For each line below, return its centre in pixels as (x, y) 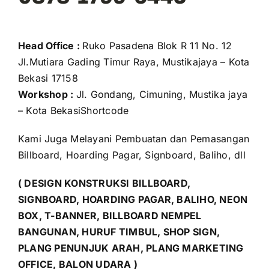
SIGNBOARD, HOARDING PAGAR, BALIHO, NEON (133, 200)
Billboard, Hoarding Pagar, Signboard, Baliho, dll (131, 155)
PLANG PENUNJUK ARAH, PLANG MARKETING (131, 248)
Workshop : (47, 95)
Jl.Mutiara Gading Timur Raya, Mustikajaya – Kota (134, 62)
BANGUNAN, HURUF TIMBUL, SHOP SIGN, (119, 232)
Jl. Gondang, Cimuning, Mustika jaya (162, 95)
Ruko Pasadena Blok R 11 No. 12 (157, 46)
